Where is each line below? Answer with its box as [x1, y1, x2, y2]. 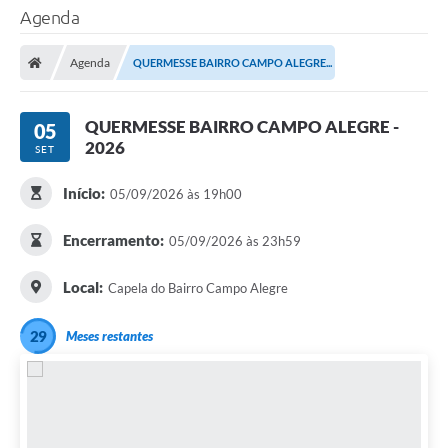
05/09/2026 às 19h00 [109, 186, 242, 203]
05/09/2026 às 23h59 [168, 233, 301, 250]
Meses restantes [66, 328, 153, 345]
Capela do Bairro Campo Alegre [107, 280, 288, 297]
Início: [62, 184, 105, 203]
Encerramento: [62, 231, 164, 250]
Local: [62, 278, 103, 297]
